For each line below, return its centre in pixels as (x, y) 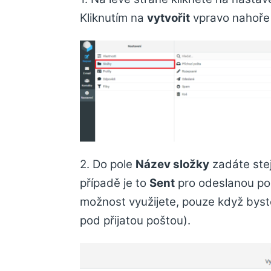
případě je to (115, 183)
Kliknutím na (113, 18)
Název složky (172, 165)
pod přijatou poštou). (135, 221)
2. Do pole (108, 165)
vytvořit (168, 18)
